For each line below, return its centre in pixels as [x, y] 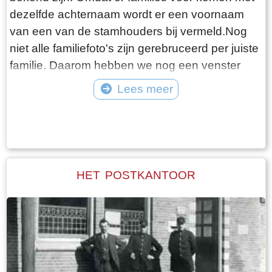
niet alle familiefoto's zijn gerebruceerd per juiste [134, 48]
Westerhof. [39, 99]
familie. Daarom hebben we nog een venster [125, 65]
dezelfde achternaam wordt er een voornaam [127, 14]
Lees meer [145, 89]
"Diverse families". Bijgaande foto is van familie [131, 82]
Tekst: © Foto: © [136, 107]
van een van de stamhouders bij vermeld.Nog [128, 31]
